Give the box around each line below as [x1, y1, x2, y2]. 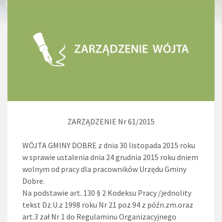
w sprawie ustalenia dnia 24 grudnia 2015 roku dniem [22, 152, 198, 162]
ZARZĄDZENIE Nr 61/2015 [67, 116, 155, 126]
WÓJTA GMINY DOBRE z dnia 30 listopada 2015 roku [22, 140, 195, 150]
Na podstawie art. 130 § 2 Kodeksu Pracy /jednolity [22, 187, 191, 198]
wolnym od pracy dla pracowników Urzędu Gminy [22, 164, 186, 174]
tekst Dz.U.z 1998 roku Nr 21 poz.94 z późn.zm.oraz [22, 199, 193, 210]
